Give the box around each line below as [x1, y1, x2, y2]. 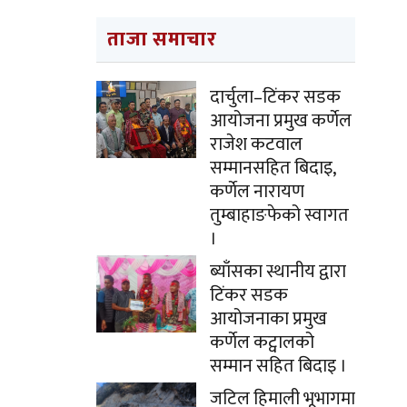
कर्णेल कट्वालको [210, 327, 314, 358]
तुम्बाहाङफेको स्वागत [210, 200, 349, 231]
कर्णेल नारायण [210, 176, 304, 207]
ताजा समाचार [107, 23, 217, 56]
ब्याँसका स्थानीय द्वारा [210, 256, 346, 287]
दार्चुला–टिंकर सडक [210, 82, 341, 113]
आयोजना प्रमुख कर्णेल [210, 105, 352, 136]
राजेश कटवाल [210, 129, 303, 160]
